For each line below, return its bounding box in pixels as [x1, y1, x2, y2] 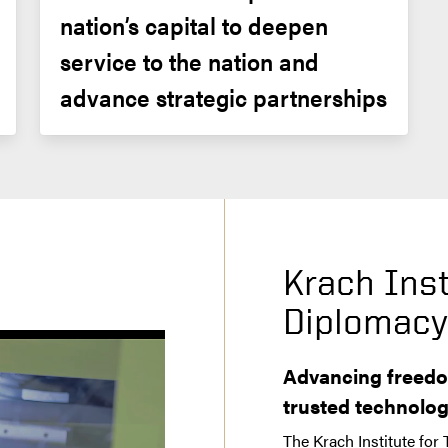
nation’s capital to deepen [59, 7, 328, 42]
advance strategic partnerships [59, 79, 387, 114]
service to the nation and [59, 43, 319, 78]
